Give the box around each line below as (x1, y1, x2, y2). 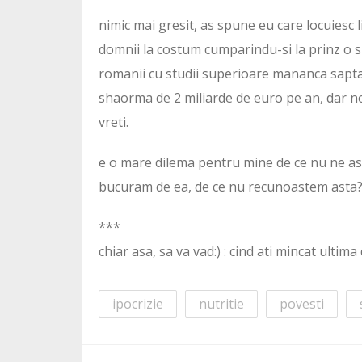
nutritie (199, 295, 244, 314)
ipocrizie (112, 295, 163, 314)
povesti (280, 295, 324, 314)
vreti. (99, 113, 128, 132)
